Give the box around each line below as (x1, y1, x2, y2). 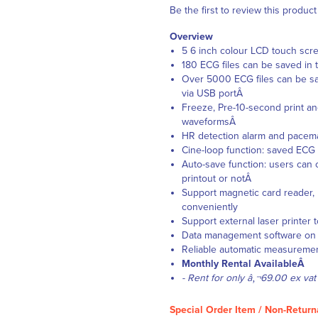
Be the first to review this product (170, 4, 317, 16)
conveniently (182, 201, 238, 213)
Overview (170, 31, 213, 43)
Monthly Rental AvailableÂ (182, 258, 307, 270)
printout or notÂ (182, 172, 254, 185)
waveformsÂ (182, 116, 238, 128)
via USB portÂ (182, 87, 246, 99)
